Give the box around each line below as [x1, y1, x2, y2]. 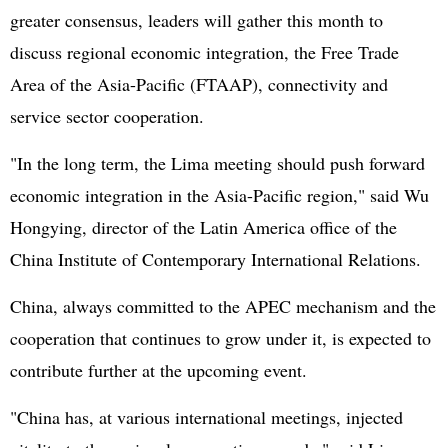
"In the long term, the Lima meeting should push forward [10, 151, 425, 175]
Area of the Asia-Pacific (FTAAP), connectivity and [10, 72, 388, 96]
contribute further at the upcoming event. [10, 358, 307, 382]
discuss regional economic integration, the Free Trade [10, 40, 399, 64]
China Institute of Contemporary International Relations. [10, 247, 421, 271]
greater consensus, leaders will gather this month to [10, 8, 383, 32]
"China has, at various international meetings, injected [10, 405, 403, 429]
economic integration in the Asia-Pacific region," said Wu [10, 183, 429, 207]
